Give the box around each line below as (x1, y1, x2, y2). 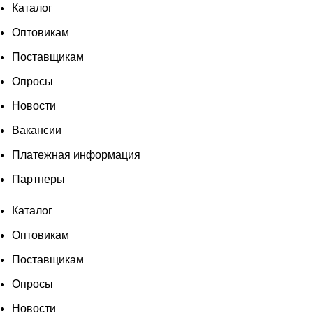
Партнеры (12, 173, 65, 186)
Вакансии (12, 124, 61, 137)
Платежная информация (12, 149, 140, 161)
